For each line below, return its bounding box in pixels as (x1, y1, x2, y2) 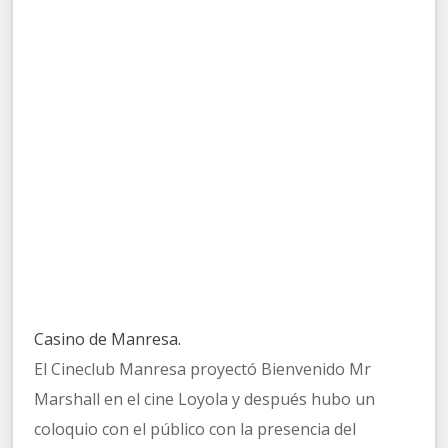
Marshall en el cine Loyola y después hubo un (34, 388, 376, 411)
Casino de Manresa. (34, 328, 182, 351)
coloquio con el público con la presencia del (34, 418, 357, 441)
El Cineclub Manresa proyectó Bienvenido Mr (34, 358, 372, 381)
